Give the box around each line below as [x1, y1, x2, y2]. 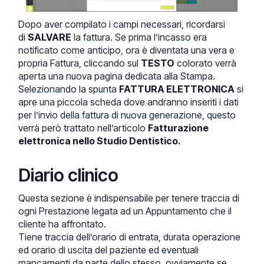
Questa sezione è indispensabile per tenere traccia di [18, 192, 240, 204]
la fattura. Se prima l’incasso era [71, 31, 207, 44]
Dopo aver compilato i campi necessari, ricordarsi [18, 18, 226, 31]
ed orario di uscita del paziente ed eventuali [18, 244, 199, 256]
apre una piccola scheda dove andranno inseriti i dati [18, 96, 239, 108]
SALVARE [28, 31, 72, 44]
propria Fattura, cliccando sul [18, 57, 141, 70]
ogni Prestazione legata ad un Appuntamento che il [18, 205, 232, 217]
